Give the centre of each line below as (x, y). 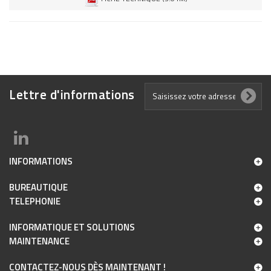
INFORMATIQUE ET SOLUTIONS (72, 227)
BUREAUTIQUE (38, 187)
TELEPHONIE (35, 201)
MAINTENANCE (39, 241)
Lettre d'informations (72, 94)
